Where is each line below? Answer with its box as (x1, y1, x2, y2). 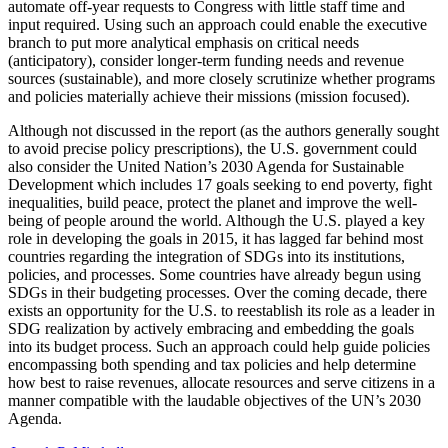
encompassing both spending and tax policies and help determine (8, 355, 416, 373)
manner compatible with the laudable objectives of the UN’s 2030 (8, 391, 421, 409)
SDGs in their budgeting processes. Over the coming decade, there (8, 283, 427, 301)
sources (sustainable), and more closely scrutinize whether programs (8, 69, 435, 87)
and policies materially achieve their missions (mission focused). (8, 87, 410, 105)
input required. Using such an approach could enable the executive (8, 15, 427, 33)
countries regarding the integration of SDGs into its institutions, (8, 247, 405, 265)
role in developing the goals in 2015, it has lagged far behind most (8, 229, 423, 247)
